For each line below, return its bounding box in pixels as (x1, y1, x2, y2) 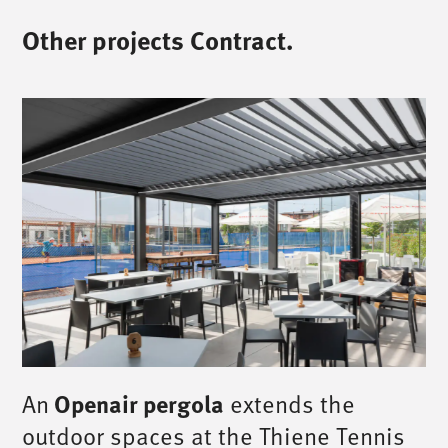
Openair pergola (49, 385, 225, 420)
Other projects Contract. (22, 20, 294, 58)
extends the (224, 386, 356, 420)
